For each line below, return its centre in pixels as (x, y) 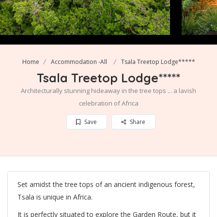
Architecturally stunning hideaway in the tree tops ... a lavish (108, 90)
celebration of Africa (108, 103)
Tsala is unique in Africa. (55, 197)
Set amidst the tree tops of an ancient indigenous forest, (106, 184)
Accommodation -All (79, 62)
